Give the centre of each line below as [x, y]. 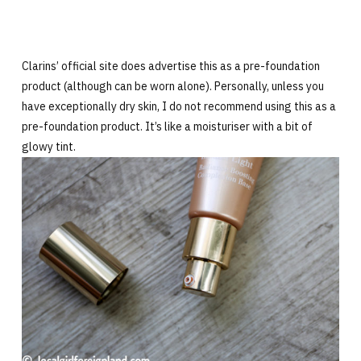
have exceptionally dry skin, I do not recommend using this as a [178, 106]
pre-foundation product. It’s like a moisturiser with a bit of [167, 126]
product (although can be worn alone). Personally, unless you [172, 86]
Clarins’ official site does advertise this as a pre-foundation [170, 66]
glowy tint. [48, 146]
